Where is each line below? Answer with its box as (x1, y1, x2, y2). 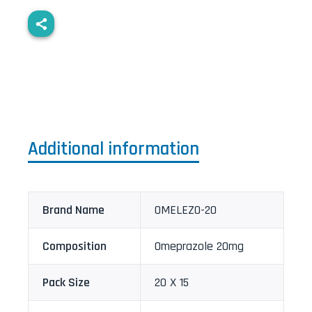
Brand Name (42, 202, 104, 219)
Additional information (28, 137, 199, 162)
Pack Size (42, 274, 90, 291)
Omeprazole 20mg (155, 238, 244, 255)
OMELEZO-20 (155, 202, 217, 219)
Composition (42, 238, 107, 255)
